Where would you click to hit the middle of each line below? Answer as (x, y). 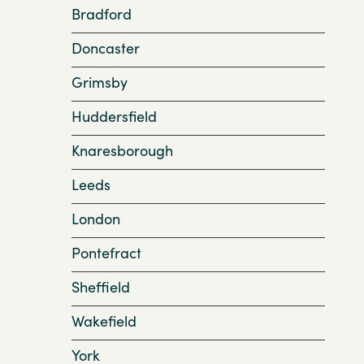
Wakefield (104, 321)
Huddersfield (114, 116)
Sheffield (101, 286)
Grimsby (100, 82)
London (96, 218)
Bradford (102, 13)
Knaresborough (122, 150)
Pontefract (106, 252)
